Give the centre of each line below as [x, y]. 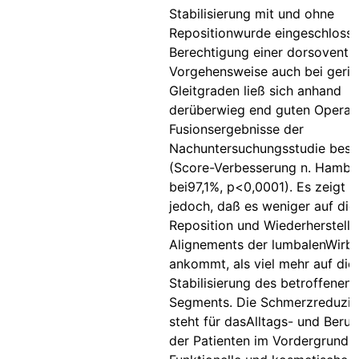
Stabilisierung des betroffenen [260, 283]
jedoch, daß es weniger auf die [262, 206]
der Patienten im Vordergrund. [260, 341]
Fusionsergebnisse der [236, 129]
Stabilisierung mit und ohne [252, 14]
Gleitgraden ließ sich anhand [255, 91]
